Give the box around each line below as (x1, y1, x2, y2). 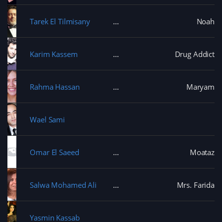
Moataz (189, 147, 215, 157)
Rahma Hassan (30, 81, 80, 92)
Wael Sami (30, 114, 65, 124)
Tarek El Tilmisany (30, 16, 90, 26)
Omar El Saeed (30, 147, 79, 157)
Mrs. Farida (176, 179, 215, 190)
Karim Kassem (30, 49, 78, 59)
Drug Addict (174, 49, 215, 59)
